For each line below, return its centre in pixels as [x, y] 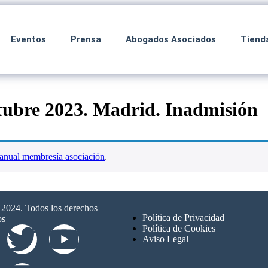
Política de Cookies [179, 229]
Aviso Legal [166, 239]
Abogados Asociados [170, 39]
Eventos [28, 39]
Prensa [86, 39]
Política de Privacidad [184, 218]
